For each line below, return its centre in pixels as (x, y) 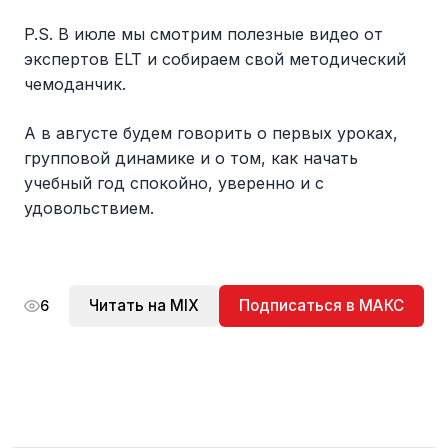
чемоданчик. (75, 84)
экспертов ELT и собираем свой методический (215, 59)
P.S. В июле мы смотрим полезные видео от (203, 34)
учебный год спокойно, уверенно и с (174, 183)
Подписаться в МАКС (321, 305)
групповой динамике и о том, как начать (191, 158)
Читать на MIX (144, 305)
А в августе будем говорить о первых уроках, (211, 133)
